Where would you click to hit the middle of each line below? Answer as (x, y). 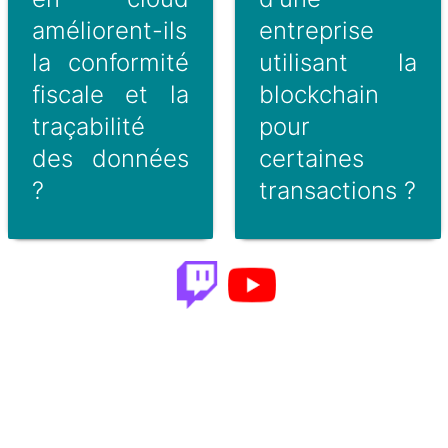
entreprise (317, 30)
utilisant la (338, 62)
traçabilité (88, 126)
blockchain (319, 94)
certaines (312, 158)
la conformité (110, 62)
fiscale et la (110, 94)
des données (110, 158)
